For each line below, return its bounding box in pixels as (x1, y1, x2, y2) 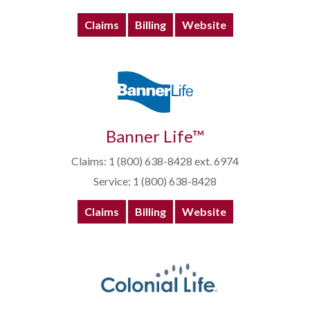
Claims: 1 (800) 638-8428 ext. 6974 (71, 154, 239, 168)
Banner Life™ (106, 126, 204, 147)
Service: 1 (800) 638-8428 (93, 174, 217, 188)
